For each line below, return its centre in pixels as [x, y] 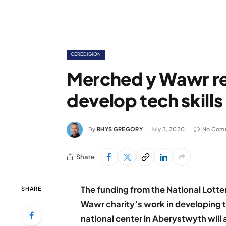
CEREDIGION [86, 54]
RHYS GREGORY [120, 129]
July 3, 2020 [168, 129]
